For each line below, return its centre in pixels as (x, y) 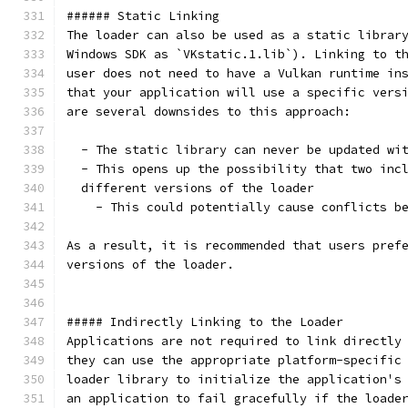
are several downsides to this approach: (209, 112)
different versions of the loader (190, 188)
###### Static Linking (143, 16)
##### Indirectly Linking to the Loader (205, 322)
